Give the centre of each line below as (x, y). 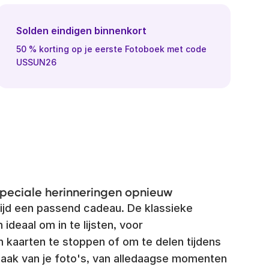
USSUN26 (36, 62)
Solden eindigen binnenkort (81, 31)
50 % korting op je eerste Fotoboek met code (111, 49)
